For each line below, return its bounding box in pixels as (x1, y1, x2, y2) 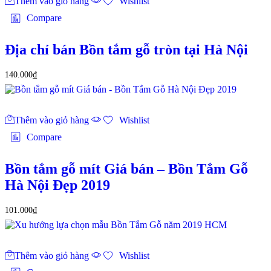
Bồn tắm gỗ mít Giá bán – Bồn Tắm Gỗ (5, 160, 248, 177)
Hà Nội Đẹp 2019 (5, 177, 110, 193)
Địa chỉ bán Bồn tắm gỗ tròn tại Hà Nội (5, 42, 248, 58)
